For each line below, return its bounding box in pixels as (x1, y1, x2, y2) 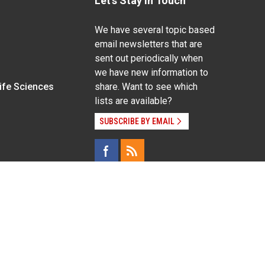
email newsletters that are (94, 38, 202, 50)
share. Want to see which (94, 80, 198, 92)
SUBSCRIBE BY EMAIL (99, 116, 174, 126)
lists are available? (94, 95, 172, 106)
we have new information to (94, 66, 208, 78)
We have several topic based (94, 24, 215, 35)
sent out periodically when (94, 52, 203, 64)
